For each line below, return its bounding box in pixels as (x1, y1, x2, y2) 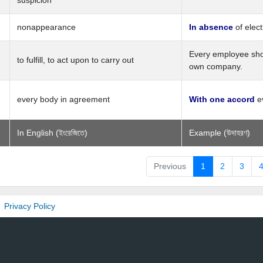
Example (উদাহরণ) (189, 128, 250, 137)
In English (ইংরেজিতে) (17, 128, 87, 137)
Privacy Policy (4, 201, 55, 211)
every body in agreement (17, 95, 110, 104)
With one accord (189, 95, 255, 104)
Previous (154, 161, 186, 171)
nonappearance (17, 22, 76, 32)
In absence (189, 22, 233, 32)
